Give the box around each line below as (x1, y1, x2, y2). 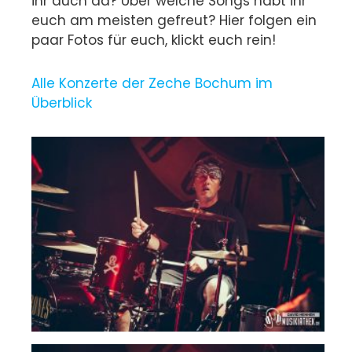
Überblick (31, 93, 92, 113)
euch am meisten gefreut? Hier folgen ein (31, 11, 317, 31)
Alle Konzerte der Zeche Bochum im (31, 74, 273, 93)
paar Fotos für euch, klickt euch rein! (31, 31, 276, 50)
